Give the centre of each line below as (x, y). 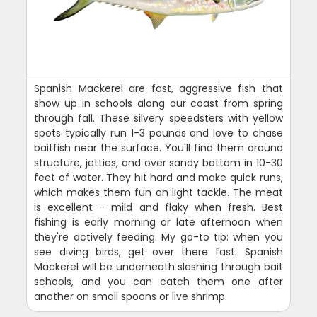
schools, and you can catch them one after (158, 281)
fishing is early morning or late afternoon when (158, 222)
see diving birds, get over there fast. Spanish (158, 252)
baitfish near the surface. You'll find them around (158, 148)
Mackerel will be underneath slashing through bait (158, 266)
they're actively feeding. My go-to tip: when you (158, 237)
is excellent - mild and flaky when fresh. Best (158, 207)
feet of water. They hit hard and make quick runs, (158, 177)
